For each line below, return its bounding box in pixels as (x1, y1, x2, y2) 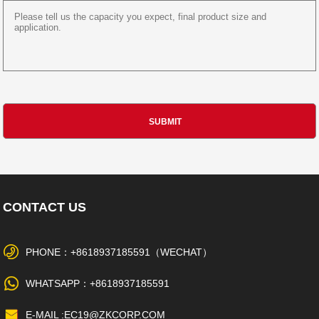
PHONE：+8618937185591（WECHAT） (26, 246, 213, 258)
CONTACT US (3, 200, 87, 215)
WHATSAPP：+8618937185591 (26, 278, 170, 290)
